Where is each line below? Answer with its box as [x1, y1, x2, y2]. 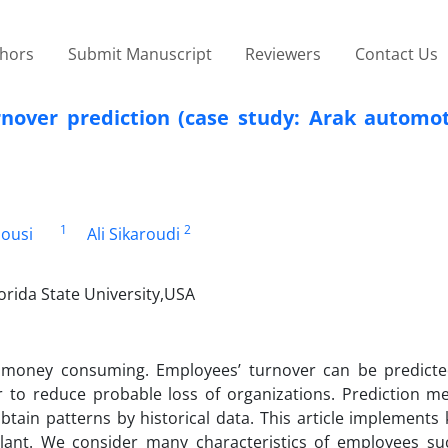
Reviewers [245, 42, 322, 65]
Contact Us [354, 42, 438, 65]
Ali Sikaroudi [86, 222, 180, 245]
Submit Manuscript [67, 42, 212, 65]
